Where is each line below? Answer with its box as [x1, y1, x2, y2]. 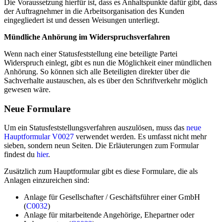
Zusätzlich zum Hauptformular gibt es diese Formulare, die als [4, 167, 198, 176]
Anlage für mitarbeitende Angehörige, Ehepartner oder [24, 211, 194, 220]
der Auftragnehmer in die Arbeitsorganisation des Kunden [4, 6, 184, 15]
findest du [4, 150, 37, 159]
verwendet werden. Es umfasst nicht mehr [74, 132, 207, 141]
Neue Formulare [4, 103, 70, 114]
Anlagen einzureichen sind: [4, 176, 89, 185]
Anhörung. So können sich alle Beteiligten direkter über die [4, 67, 190, 76]
